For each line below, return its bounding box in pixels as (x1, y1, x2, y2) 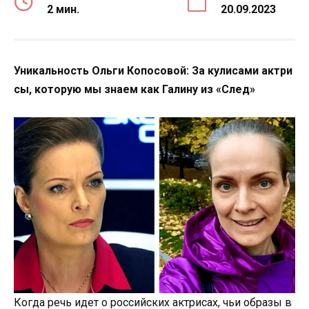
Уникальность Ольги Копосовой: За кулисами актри (14, 64, 292, 77)
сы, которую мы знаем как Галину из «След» (14, 83, 255, 96)
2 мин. (47, 3, 79, 16)
